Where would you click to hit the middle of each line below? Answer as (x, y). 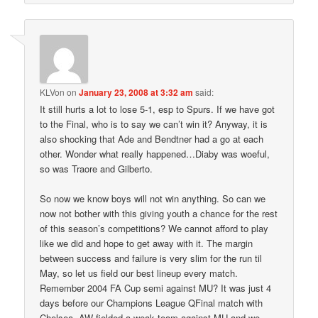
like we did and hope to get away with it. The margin (147, 243)
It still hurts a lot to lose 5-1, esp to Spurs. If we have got (158, 109)
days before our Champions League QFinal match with (152, 303)
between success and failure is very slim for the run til (151, 258)
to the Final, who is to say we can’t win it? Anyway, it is (154, 124)
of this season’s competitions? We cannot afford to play (154, 229)
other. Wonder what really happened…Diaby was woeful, (155, 153)
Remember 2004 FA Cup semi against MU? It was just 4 (156, 288)
